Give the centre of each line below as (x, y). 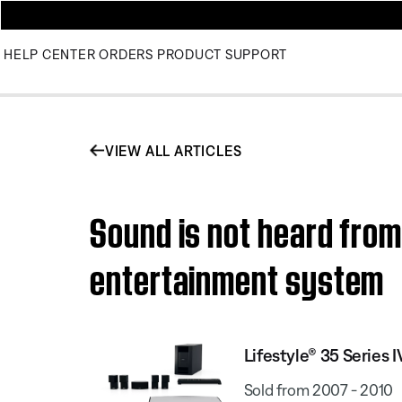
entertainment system (237, 275)
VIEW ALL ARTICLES (173, 150)
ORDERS (126, 54)
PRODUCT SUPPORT (222, 54)
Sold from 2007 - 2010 (319, 389)
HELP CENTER (50, 54)
